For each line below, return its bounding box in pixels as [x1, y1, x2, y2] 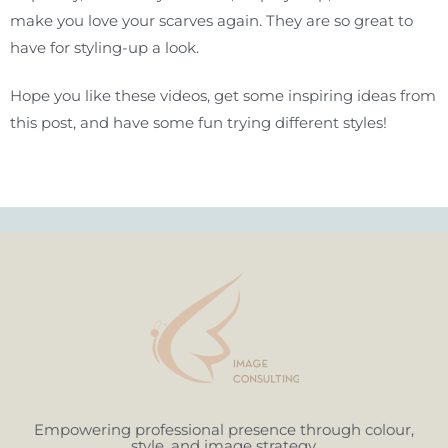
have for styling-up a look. [10, 37, 199, 57]
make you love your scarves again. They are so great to [10, 10, 413, 30]
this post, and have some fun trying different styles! [10, 112, 391, 132]
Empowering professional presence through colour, [34, 419, 414, 439]
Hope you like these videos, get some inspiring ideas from [10, 85, 436, 105]
